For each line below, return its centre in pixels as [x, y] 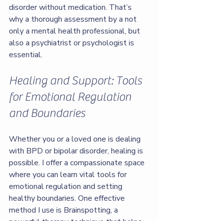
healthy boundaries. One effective [68, 198]
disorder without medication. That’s [71, 7]
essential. [26, 55]
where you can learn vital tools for [69, 175]
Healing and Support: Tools [76, 81]
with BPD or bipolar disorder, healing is [77, 151]
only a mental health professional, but [75, 31]
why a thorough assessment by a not [74, 19]
